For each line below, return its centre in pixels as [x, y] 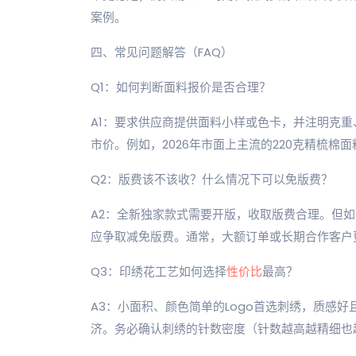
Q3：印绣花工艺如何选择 [159, 271]
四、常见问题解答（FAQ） [162, 52]
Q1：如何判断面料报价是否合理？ [181, 87]
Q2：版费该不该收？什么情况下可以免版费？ [212, 179]
